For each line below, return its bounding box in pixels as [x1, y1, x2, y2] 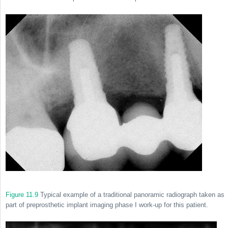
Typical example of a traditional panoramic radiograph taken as [38, 191, 224, 199]
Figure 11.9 [6, 191, 38, 199]
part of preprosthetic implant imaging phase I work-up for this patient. [6, 201, 208, 209]
